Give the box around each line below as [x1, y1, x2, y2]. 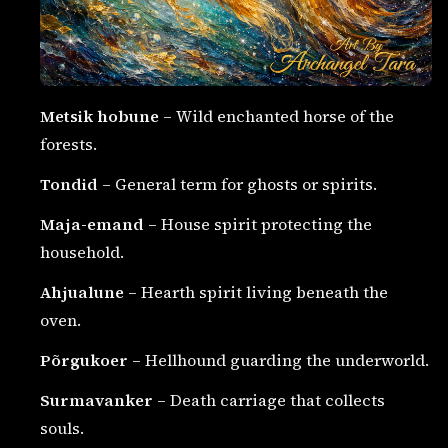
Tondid [40, 172, 98, 195]
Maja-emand [40, 212, 144, 235]
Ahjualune [40, 280, 124, 303]
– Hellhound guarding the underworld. [128, 348, 429, 371]
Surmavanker [40, 388, 153, 411]
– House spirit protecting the [144, 212, 372, 235]
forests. [40, 132, 97, 155]
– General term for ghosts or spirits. [98, 172, 377, 195]
